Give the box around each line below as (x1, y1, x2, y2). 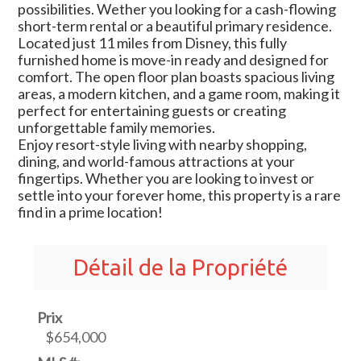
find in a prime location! (18, 203, 164, 222)
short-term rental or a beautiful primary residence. (18, 17, 333, 35)
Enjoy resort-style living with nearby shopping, (18, 135, 308, 154)
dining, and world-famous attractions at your (18, 152, 296, 171)
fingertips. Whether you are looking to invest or (18, 169, 315, 188)
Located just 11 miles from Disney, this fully (18, 34, 288, 52)
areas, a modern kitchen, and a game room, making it (18, 85, 341, 103)
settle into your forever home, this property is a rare (18, 186, 342, 205)
